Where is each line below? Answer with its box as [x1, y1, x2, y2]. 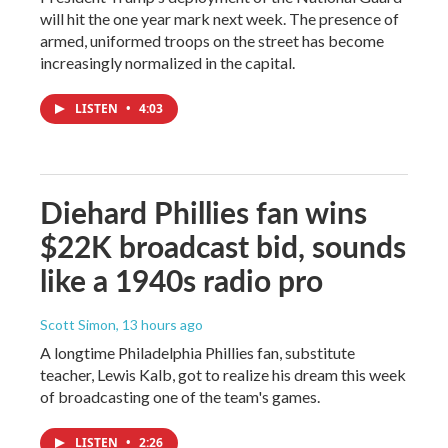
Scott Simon [40, 315, 116, 333]
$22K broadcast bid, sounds [40, 224, 406, 267]
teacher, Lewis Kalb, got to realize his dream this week [40, 364, 406, 384]
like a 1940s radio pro [40, 258, 323, 301]
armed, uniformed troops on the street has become [40, 30, 384, 50]
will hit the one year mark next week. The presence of [40, 8, 399, 28]
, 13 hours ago [116, 315, 203, 333]
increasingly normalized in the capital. [40, 52, 295, 72]
